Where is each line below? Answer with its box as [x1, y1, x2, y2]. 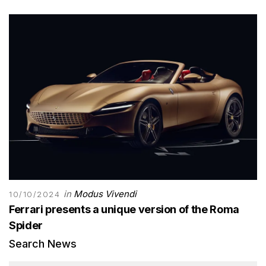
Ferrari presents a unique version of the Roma [9, 202, 239, 216]
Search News [9, 237, 77, 250]
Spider [9, 218, 43, 232]
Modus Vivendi [73, 188, 137, 199]
